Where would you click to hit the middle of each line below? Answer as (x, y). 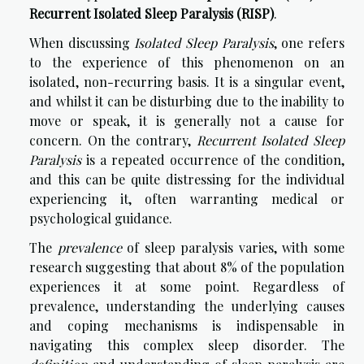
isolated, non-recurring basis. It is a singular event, (187, 82)
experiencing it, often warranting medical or (187, 199)
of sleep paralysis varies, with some (233, 248)
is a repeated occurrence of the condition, (213, 160)
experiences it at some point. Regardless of (187, 287)
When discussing (82, 43)
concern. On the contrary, (113, 141)
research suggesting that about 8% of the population (187, 267)
